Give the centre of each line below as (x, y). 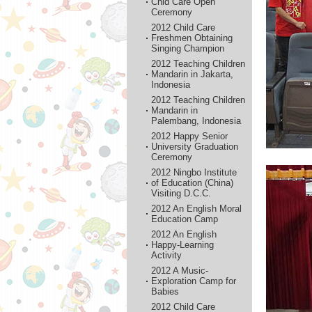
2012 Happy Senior (189, 136)
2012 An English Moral (196, 209)
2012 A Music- (180, 271)
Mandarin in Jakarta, (192, 74)
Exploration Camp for (194, 281)
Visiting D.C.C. (181, 193)
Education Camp (185, 219)
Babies (165, 291)
